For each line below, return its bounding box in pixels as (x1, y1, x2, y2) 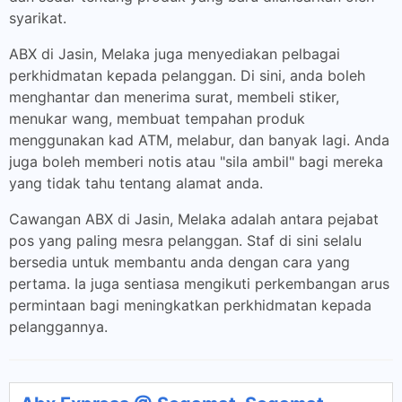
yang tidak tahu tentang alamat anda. (9, 174, 263, 192)
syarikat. (9, 9, 66, 27)
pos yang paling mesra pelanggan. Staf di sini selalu (9, 232, 362, 249)
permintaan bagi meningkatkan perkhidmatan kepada (9, 296, 371, 314)
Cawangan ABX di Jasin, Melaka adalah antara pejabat (9, 210, 379, 228)
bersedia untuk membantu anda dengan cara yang (9, 253, 350, 271)
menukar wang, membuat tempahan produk (9, 109, 305, 127)
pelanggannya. (9, 318, 108, 336)
